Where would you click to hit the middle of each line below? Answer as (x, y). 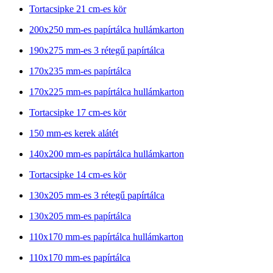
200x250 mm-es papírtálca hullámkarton (107, 29)
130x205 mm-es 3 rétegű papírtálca (97, 195)
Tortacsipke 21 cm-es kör (78, 9)
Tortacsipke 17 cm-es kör (78, 112)
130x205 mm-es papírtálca (80, 216)
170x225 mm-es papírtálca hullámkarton (107, 91)
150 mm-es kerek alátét (74, 133)
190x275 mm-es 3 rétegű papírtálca (97, 50)
